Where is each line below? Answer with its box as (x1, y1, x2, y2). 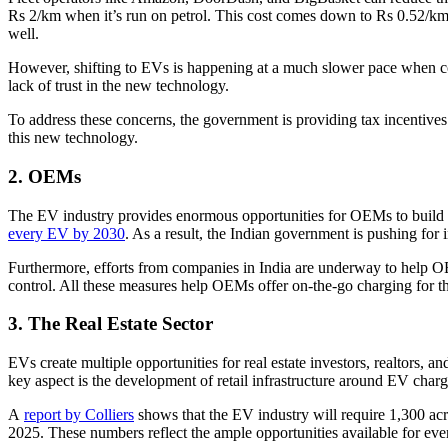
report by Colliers (24, 406, 134, 424)
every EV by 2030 (8, 224, 125, 242)
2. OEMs (8, 165, 81, 187)
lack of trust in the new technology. (8, 77, 229, 95)
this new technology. (8, 129, 138, 147)
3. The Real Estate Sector (8, 313, 213, 335)
